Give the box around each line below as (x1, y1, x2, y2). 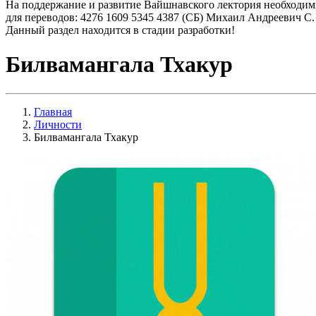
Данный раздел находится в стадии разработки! (6, 24, 235, 36)
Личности (34, 118, 82, 130)
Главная (34, 105, 72, 118)
